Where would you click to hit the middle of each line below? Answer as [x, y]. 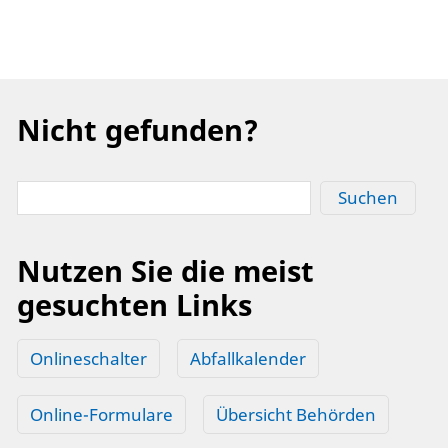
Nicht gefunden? [138, 130]
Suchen [367, 198]
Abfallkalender [248, 358]
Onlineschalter [88, 358]
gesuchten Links [134, 304]
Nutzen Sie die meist [165, 270]
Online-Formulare [101, 414]
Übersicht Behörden [296, 414]
